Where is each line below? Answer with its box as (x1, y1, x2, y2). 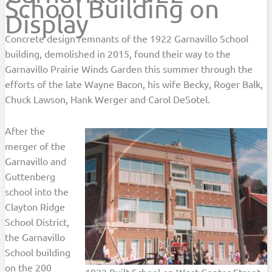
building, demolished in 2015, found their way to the (5, 47, 231, 59)
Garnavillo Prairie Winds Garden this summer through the (5, 63, 253, 75)
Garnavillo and (5, 155, 67, 168)
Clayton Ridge (5, 200, 66, 213)
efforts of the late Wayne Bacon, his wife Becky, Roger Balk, (5, 78, 263, 90)
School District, (5, 216, 70, 228)
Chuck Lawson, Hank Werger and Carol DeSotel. (5, 93, 211, 105)
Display (5, 8, 89, 39)
